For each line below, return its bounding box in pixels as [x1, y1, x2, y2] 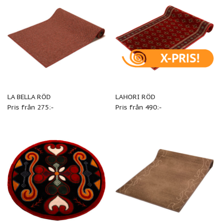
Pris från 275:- [7, 103, 54, 112]
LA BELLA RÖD [7, 92, 51, 102]
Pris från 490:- [115, 103, 162, 112]
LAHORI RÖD [115, 92, 155, 102]
